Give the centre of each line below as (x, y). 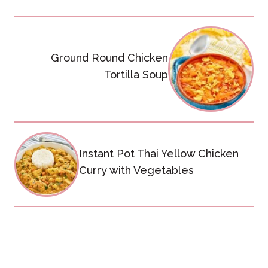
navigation (56, 53)
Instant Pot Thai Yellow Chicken (159, 153)
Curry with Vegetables (136, 170)
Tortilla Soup (136, 75)
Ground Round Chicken (109, 58)
